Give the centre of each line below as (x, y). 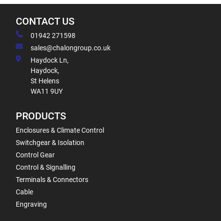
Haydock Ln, (50, 60)
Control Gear (35, 155)
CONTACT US (45, 21)
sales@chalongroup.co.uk (71, 48)
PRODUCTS (41, 116)
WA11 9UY (47, 91)
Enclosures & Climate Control (60, 130)
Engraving (31, 204)
